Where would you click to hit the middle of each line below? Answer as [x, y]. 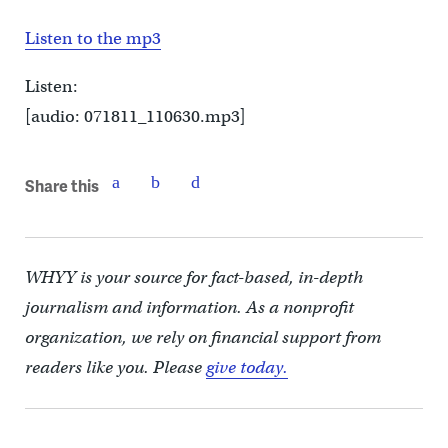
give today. [246, 368]
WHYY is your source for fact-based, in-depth [193, 278]
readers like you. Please [115, 368]
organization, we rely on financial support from [202, 338]
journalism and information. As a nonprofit [189, 308]
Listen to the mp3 [92, 39]
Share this [61, 185]
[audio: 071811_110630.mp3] [135, 117]
